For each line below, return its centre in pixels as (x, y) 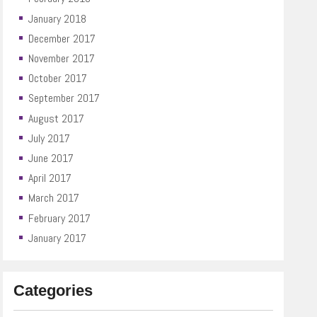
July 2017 (50, 138)
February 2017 (60, 218)
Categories (53, 291)
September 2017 (64, 98)
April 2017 (50, 178)
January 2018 (58, 18)
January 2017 (58, 238)
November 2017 (62, 58)
